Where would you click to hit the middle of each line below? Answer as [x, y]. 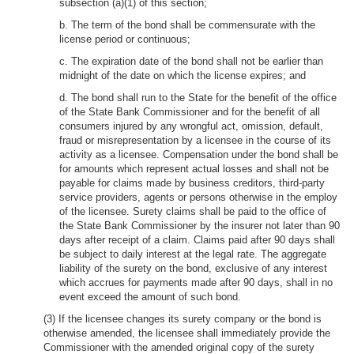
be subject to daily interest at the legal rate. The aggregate [193, 254]
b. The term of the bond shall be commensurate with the [187, 25]
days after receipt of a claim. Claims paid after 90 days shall [197, 240]
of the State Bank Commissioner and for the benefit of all [190, 112]
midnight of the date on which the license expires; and [183, 75]
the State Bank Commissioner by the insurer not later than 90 [200, 226]
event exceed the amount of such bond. [150, 297]
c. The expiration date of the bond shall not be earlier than [191, 61]
